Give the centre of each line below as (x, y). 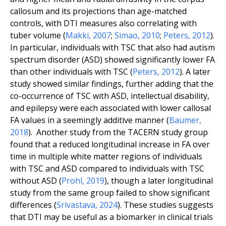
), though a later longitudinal (159, 180)
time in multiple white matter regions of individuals (106, 156)
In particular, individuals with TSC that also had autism (112, 47)
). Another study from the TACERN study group (118, 132)
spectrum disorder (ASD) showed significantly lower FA (112, 59)
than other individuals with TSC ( (71, 71)
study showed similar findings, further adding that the (112, 83)
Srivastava (76, 205)
